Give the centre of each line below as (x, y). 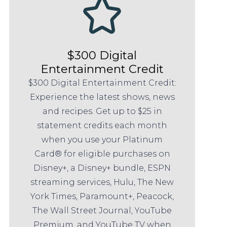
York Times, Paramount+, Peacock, (102, 196)
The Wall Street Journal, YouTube (102, 210)
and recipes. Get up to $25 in (102, 111)
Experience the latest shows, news (102, 97)
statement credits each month (102, 125)
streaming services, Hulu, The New (102, 182)
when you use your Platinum (102, 139)
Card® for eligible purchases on (102, 154)
